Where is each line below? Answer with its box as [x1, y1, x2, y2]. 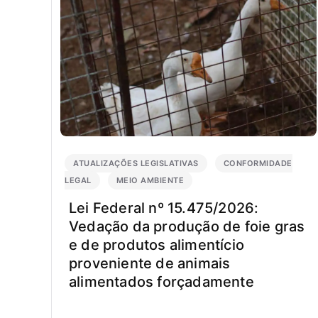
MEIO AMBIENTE [116, 175, 184, 186]
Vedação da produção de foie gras [69, 218, 305, 236]
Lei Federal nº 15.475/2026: [69, 199, 259, 217]
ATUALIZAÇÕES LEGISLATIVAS [73, 158, 199, 169]
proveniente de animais [69, 255, 231, 273]
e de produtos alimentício [69, 236, 244, 254]
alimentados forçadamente [69, 273, 254, 291]
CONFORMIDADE [223, 158, 292, 169]
